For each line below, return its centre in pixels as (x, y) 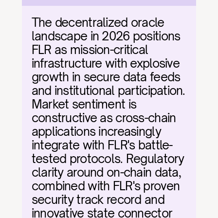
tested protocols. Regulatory (108, 159)
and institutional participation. (108, 91)
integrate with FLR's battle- (102, 145)
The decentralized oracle (98, 22)
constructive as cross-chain (104, 118)
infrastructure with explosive (105, 63)
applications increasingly (96, 131)
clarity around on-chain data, (106, 172)
